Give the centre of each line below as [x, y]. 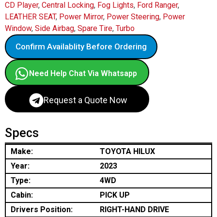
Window [18, 28]
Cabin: [22, 195]
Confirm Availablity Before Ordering [81, 46]
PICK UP [115, 195]
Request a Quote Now [85, 100]
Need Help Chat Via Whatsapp [83, 73]
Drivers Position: [42, 209]
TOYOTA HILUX [128, 151]
